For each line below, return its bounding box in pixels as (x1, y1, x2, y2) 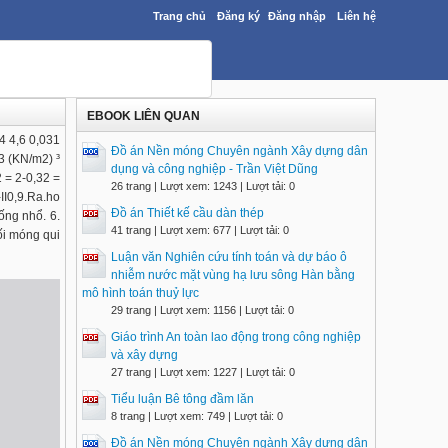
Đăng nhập (268, 10, 326, 22)
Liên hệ (337, 10, 376, 22)
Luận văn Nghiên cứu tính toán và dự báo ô (111, 250, 347, 264)
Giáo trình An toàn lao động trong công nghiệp (111, 330, 361, 344)
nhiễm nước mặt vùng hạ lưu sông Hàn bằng (111, 268, 355, 282)
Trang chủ (153, 10, 206, 22)
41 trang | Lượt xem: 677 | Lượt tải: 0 (111, 224, 289, 236)
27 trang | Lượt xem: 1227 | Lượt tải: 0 (111, 366, 295, 378)
